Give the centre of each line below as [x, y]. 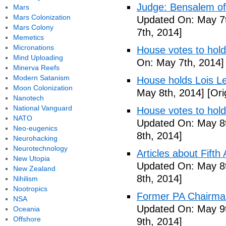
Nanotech [28, 98]
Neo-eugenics [35, 128]
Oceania [26, 209]
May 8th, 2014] [171, 93]
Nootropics [30, 189]
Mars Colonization [42, 17]
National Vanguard [42, 108]
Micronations [33, 47]
